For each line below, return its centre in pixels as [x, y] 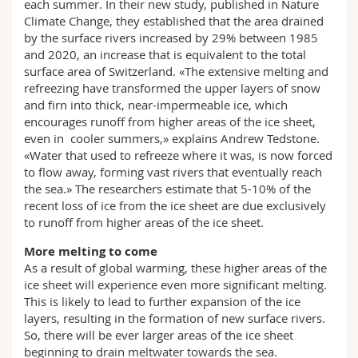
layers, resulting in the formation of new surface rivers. [175, 318]
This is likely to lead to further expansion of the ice [162, 301]
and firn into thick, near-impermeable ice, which [156, 105]
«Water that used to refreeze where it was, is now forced [178, 155]
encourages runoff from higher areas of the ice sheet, [170, 121]
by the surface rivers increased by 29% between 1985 [171, 38]
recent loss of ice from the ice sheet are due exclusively [175, 205]
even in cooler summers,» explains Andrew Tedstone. [172, 138]
